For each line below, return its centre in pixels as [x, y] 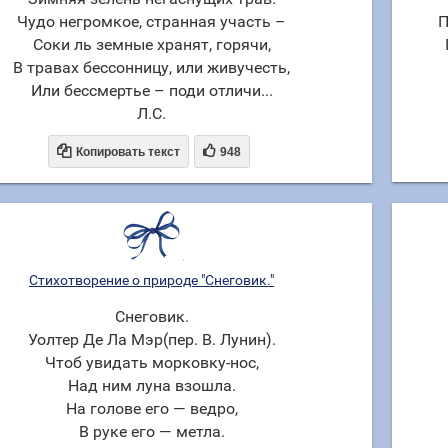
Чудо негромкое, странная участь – [151, 21]
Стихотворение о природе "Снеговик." [151, 280]
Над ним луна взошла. [151, 385]
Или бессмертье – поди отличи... [151, 90]
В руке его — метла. [151, 431]
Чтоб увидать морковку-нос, [151, 362]
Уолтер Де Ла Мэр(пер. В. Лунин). [151, 339]
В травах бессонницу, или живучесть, [151, 67]
